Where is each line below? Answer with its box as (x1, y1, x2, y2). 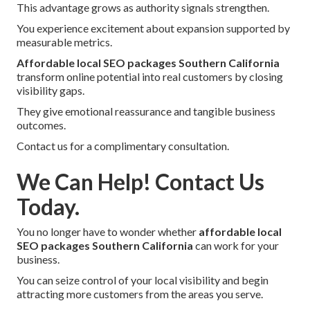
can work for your (193, 238, 279, 252)
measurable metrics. (17, 35, 112, 48)
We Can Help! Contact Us (17, 167, 264, 195)
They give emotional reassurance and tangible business (17, 104, 275, 118)
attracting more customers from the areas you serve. (17, 286, 263, 300)
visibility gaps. (17, 83, 84, 97)
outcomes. (17, 118, 66, 131)
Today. (17, 192, 80, 220)
